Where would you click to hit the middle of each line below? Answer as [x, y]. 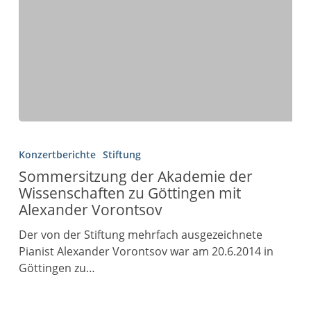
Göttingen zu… [57, 268]
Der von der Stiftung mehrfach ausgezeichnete [140, 234]
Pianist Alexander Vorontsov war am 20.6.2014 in [146, 251]
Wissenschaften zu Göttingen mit [129, 193]
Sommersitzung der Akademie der [135, 176]
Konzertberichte [57, 154]
